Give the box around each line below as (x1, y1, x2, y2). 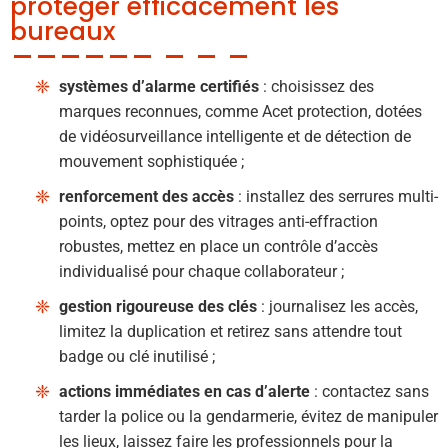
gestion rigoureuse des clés (59, 296, 257, 316)
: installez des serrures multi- (234, 186, 438, 206)
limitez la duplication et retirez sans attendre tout (59, 321, 402, 341)
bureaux (10, 13, 115, 49)
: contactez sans (310, 381, 429, 401)
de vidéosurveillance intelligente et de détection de (59, 126, 411, 146)
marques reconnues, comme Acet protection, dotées (59, 101, 422, 121)
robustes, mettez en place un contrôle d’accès (59, 236, 378, 256)
